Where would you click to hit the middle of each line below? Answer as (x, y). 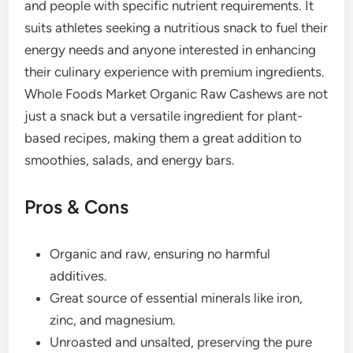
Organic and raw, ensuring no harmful (160, 253)
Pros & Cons (77, 206)
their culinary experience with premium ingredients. (175, 71)
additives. (79, 275)
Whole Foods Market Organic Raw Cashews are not (176, 93)
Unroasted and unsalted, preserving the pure (181, 342)
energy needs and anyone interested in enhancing (171, 49)
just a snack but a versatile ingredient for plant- (164, 115)
